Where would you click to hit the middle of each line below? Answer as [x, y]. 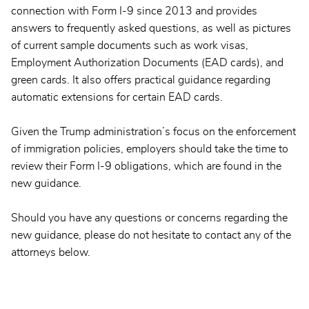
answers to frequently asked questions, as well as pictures [151, 29]
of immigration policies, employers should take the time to [150, 149]
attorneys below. [51, 253]
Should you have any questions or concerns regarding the [149, 218]
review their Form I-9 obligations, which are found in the [146, 167]
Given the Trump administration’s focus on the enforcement [153, 132]
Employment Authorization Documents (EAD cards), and [147, 63]
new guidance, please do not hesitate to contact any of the [151, 236]
